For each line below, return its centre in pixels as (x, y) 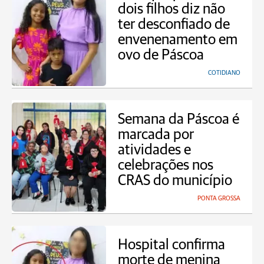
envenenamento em (178, 40)
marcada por (156, 135)
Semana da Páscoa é (179, 119)
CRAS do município (175, 181)
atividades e (154, 150)
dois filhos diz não (171, 9)
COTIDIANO (224, 73)
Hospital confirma (171, 245)
